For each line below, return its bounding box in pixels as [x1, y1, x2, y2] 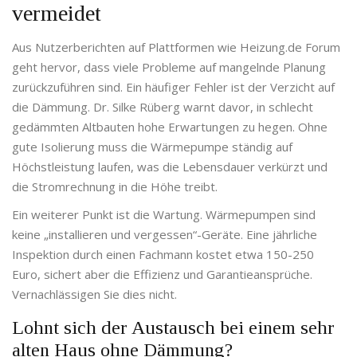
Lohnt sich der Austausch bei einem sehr [12, 317, 335, 339]
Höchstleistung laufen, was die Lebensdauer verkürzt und [12, 159, 328, 175]
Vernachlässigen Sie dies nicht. [12, 286, 177, 303]
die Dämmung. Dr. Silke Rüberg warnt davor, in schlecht [12, 99, 313, 116]
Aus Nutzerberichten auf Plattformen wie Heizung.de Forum [12, 39, 340, 56]
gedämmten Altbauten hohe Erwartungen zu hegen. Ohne [12, 119, 328, 135]
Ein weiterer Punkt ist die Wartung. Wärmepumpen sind [12, 206, 316, 223]
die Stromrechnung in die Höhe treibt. [12, 178, 218, 195]
